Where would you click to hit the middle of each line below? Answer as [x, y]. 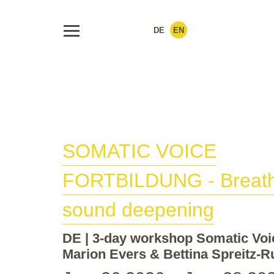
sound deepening [138, 210]
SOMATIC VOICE [139, 151]
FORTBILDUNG [132, 181]
